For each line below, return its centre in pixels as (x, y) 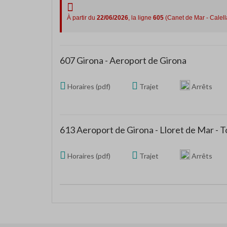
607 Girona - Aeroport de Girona (123, 60)
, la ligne (141, 18)
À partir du (82, 18)
